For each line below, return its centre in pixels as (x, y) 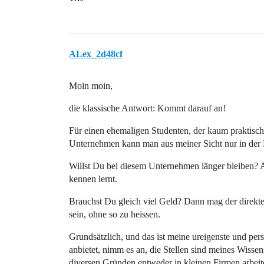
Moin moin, (91, 86)
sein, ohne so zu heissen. (115, 214)
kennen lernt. (93, 179)
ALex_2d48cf (96, 54)
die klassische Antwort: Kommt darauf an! (147, 108)
